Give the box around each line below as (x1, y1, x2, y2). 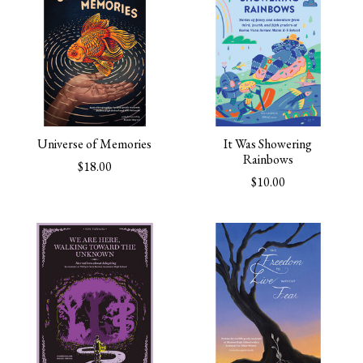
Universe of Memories (37, 135, 152, 152)
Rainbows (242, 150, 293, 168)
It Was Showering (224, 135, 313, 152)
